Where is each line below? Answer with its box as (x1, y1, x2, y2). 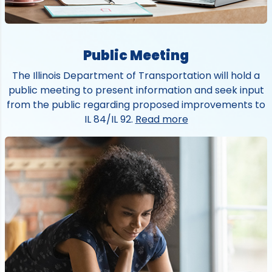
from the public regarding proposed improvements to (7, 97, 265, 112)
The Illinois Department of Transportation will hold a (12, 68, 260, 83)
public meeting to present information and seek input (8, 83, 264, 97)
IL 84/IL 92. (84, 112, 135, 126)
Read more (135, 112, 188, 126)
